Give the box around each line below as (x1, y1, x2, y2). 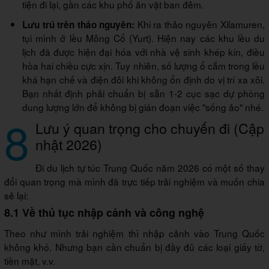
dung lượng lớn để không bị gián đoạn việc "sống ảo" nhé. (22, 100, 264, 113)
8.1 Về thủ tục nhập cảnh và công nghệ (4, 204, 204, 220)
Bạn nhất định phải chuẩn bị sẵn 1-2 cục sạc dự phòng (22, 86, 265, 100)
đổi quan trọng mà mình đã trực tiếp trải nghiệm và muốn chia (4, 174, 265, 188)
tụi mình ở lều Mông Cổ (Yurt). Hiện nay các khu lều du (22, 31, 265, 44)
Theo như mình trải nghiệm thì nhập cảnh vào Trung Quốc (4, 226, 265, 240)
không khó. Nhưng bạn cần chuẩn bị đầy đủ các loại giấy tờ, (4, 240, 265, 253)
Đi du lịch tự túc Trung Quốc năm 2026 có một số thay (35, 160, 265, 174)
